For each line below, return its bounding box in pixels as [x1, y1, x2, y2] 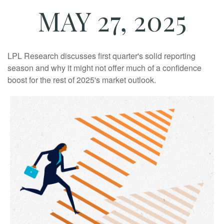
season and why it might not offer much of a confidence [7, 62, 201, 74]
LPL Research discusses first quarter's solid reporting [7, 50, 195, 62]
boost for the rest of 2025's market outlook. [7, 74, 156, 86]
